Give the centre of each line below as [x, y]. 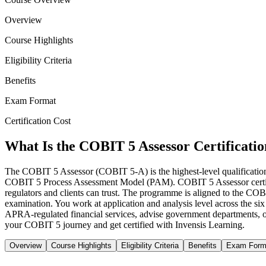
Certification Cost [38, 121]
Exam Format [30, 101]
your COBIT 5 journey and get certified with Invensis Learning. [125, 224]
